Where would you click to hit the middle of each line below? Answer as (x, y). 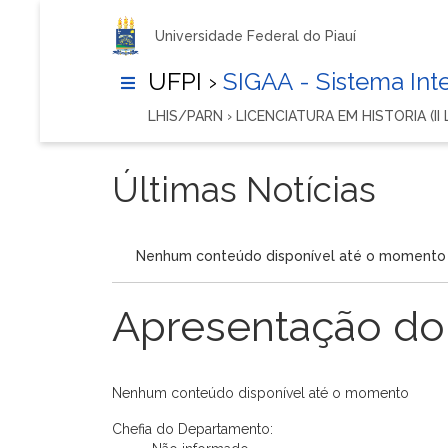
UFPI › (182, 81)
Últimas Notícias (244, 189)
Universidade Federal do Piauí (255, 36)
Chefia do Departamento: (192, 429)
